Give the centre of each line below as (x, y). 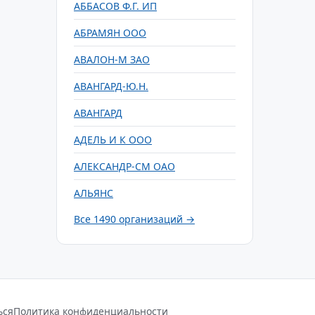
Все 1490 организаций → (134, 219)
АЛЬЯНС (94, 193)
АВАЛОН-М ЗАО (112, 59)
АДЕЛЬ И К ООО (113, 140)
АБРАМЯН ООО (110, 33)
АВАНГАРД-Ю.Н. (111, 86)
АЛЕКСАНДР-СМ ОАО (124, 166)
